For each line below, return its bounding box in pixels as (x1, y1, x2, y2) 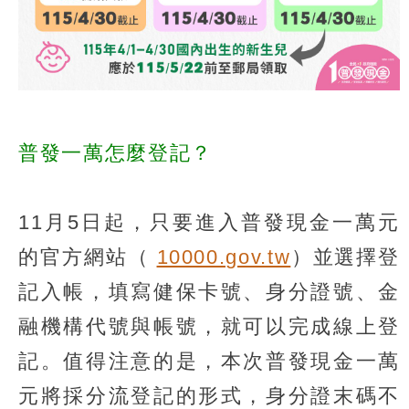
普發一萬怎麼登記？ (18, 141, 213, 164)
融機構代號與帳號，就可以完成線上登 (18, 314, 400, 338)
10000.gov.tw (156, 245, 291, 268)
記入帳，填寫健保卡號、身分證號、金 (18, 279, 400, 303)
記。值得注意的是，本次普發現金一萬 (18, 349, 400, 372)
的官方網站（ (18, 245, 157, 268)
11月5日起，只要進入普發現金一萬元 (18, 210, 400, 234)
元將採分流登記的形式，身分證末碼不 (18, 383, 400, 407)
